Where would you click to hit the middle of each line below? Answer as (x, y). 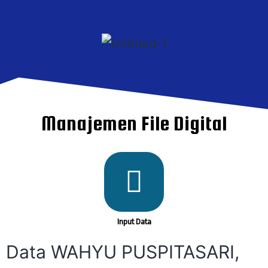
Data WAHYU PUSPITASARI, (123, 252)
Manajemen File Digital (134, 123)
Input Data (134, 222)
